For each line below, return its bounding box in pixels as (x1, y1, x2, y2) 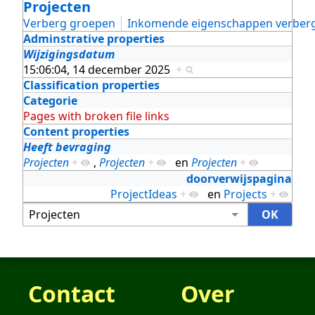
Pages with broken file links (23, 108, 169, 124)
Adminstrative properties (23, 30, 165, 46)
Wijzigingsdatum (23, 46, 115, 62)
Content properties (23, 123, 129, 139)
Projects (224, 186, 267, 202)
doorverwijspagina (186, 170, 292, 186)
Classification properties (23, 77, 160, 93)
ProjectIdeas (110, 186, 177, 202)
